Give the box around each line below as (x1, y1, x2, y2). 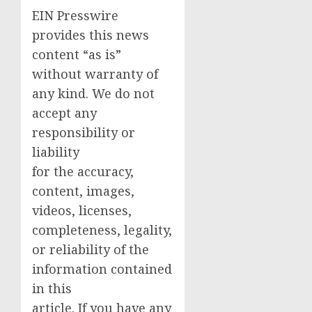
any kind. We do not (32, 85, 155, 102)
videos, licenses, (32, 202, 132, 219)
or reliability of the (32, 241, 149, 258)
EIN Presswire (32, 7, 118, 24)
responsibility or (32, 124, 135, 141)
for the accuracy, (32, 163, 134, 180)
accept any (32, 104, 97, 122)
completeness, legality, (32, 221, 172, 239)
